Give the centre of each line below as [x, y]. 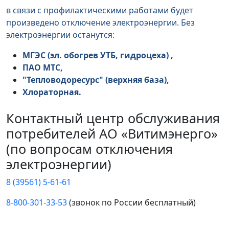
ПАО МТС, [44, 68]
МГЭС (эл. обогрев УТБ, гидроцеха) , [99, 55]
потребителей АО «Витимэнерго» [112, 134]
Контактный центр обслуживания [113, 118]
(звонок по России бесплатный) [131, 203]
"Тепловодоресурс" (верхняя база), [97, 80]
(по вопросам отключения [89, 149]
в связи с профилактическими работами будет [100, 10]
